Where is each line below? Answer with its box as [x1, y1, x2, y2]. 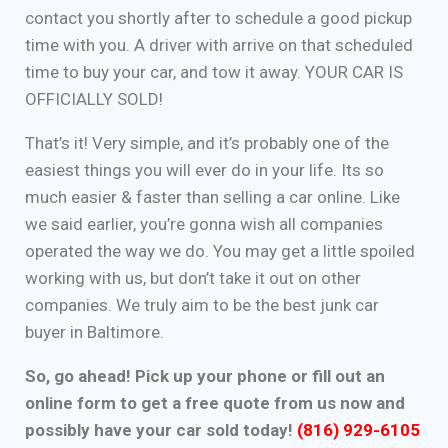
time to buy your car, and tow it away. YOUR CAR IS [25, 62, 403, 82]
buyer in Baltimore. [25, 322, 164, 342]
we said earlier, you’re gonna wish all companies [25, 214, 383, 234]
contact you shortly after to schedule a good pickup [25, 8, 412, 28]
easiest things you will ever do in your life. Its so [25, 160, 384, 180]
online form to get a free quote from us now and [25, 393, 405, 413]
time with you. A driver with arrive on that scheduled [25, 35, 413, 55]
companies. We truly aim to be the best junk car [25, 295, 379, 315]
